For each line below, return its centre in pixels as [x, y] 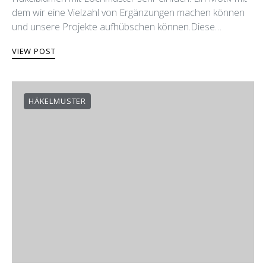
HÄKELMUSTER [57, 101]
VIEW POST [34, 51]
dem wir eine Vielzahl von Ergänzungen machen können [128, 12]
